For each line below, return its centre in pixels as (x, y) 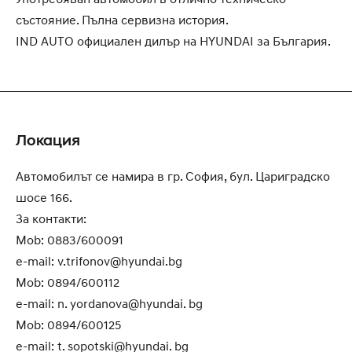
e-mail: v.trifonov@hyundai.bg (99, 260)
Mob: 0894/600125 (68, 324)
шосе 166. (44, 197)
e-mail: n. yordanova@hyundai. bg (109, 303)
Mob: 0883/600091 (70, 239)
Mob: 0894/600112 (68, 282)
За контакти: (51, 218)
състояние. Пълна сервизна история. (122, 19)
